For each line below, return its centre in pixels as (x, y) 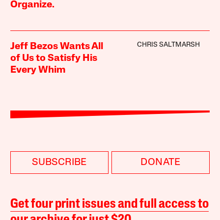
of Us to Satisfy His (54, 59)
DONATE (161, 163)
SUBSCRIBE (59, 163)
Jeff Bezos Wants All (57, 47)
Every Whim (38, 70)
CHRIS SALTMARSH (168, 45)
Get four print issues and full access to (110, 205)
